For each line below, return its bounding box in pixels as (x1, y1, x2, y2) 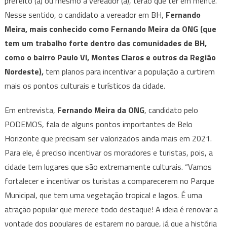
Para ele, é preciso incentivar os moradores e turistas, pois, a (4, 146, 213, 159)
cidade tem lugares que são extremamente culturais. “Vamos (4, 161, 212, 173)
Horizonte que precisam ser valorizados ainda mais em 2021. (4, 132, 212, 145)
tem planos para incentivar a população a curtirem (43, 65, 215, 78)
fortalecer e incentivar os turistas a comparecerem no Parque (4, 175, 214, 187)
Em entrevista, (4, 104, 57, 117)
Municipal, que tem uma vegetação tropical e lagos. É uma (4, 189, 202, 202)
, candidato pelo (144, 104, 198, 117)
